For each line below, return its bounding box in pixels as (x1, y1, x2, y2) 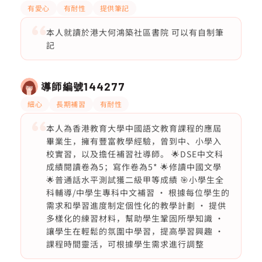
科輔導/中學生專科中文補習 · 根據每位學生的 (46, 187, 230, 198)
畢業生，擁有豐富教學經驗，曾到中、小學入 (46, 135, 222, 147)
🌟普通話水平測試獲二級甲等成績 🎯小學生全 (46, 174, 224, 185)
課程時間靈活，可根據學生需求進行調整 (46, 238, 204, 250)
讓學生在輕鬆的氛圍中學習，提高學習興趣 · (46, 225, 224, 237)
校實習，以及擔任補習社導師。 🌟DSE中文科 (46, 148, 223, 160)
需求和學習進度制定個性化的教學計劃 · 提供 (46, 199, 226, 211)
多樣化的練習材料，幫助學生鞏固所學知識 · (46, 212, 224, 224)
